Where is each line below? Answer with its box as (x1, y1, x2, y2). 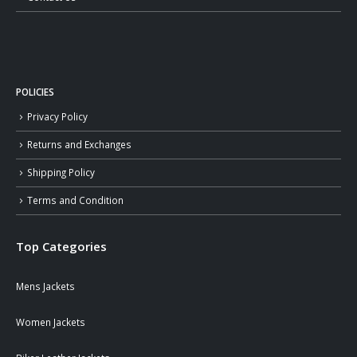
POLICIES (16, 85, 54, 99)
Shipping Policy (27, 165, 95, 178)
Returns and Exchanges (27, 138, 131, 151)
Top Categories (16, 238, 107, 255)
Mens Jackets (16, 280, 75, 293)
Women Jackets (16, 316, 85, 329)
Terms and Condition (27, 193, 124, 206)
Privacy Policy (27, 110, 88, 124)
